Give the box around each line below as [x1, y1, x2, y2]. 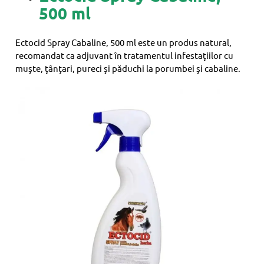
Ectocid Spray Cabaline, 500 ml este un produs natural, [15, 36, 232, 48]
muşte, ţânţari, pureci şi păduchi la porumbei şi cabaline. [15, 62, 241, 74]
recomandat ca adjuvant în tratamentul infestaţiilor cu [15, 49, 234, 61]
